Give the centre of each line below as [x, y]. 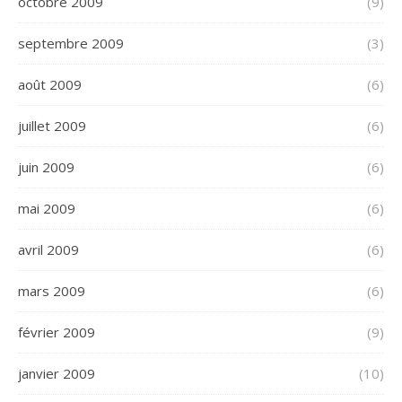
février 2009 [57, 332]
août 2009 [50, 84]
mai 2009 [47, 208]
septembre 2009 [71, 43]
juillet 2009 [52, 126]
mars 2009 [52, 291]
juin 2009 [46, 167]
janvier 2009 [57, 373]
